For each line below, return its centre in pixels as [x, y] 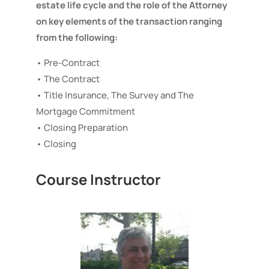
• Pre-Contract [68, 62]
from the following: [77, 37]
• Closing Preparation [82, 127]
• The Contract [68, 79]
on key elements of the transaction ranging [129, 21]
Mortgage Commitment [85, 111]
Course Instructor [98, 179]
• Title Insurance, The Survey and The [115, 95]
